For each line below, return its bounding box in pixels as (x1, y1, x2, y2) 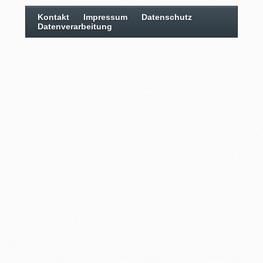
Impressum (83, 12, 127, 22)
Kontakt (37, 12, 69, 22)
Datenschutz (141, 12, 192, 22)
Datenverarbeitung (37, 22, 112, 32)
